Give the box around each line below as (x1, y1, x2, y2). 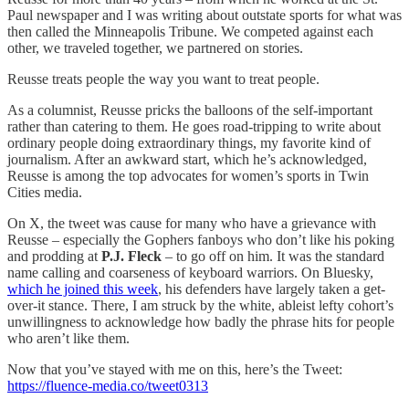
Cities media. (7, 184, 82, 200)
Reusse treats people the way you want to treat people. (7, 70, 320, 87)
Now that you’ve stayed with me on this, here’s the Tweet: (7, 361, 342, 377)
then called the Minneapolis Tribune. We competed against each (7, 23, 373, 39)
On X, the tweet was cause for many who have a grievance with (7, 215, 376, 231)
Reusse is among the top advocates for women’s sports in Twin (7, 167, 369, 184)
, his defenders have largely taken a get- (158, 280, 385, 297)
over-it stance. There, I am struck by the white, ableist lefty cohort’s (7, 297, 393, 313)
